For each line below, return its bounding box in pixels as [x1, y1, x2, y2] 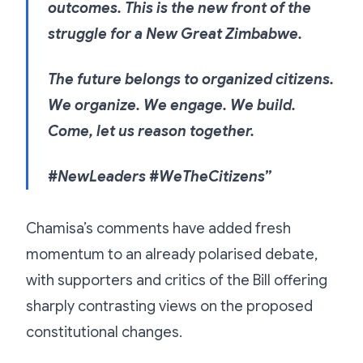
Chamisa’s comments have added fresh [26, 219, 291, 237]
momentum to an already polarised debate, [26, 245, 318, 263]
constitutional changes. [26, 322, 182, 341]
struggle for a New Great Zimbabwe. [48, 24, 302, 43]
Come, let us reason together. [48, 122, 254, 140]
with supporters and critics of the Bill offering [26, 271, 327, 289]
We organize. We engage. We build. [48, 96, 296, 114]
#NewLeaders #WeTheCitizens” [48, 167, 271, 186]
